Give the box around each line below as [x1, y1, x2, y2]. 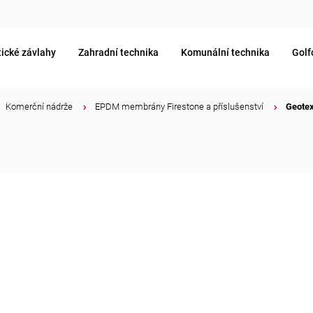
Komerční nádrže [6, 101, 73, 112]
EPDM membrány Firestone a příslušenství [95, 101, 263, 112]
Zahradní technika [78, 47, 159, 58]
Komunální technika [181, 47, 270, 58]
